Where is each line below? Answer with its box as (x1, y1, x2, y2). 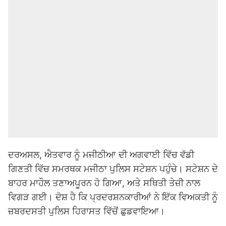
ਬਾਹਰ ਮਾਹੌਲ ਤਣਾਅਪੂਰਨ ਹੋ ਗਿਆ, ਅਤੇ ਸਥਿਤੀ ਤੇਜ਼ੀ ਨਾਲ (8, 178, 200, 188)
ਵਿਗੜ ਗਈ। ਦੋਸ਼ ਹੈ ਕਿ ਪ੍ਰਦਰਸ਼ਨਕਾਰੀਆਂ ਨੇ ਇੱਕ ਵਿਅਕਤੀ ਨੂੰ (8, 192, 218, 202)
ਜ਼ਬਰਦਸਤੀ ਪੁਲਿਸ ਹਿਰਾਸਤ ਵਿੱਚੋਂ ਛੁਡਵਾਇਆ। (8, 206, 165, 216)
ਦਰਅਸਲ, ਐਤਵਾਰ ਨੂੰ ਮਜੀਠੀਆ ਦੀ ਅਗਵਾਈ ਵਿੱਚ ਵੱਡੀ (8, 149, 194, 160)
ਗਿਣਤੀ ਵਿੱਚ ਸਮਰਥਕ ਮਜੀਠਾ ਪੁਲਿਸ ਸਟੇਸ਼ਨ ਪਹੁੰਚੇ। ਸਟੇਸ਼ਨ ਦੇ (8, 163, 218, 174)
